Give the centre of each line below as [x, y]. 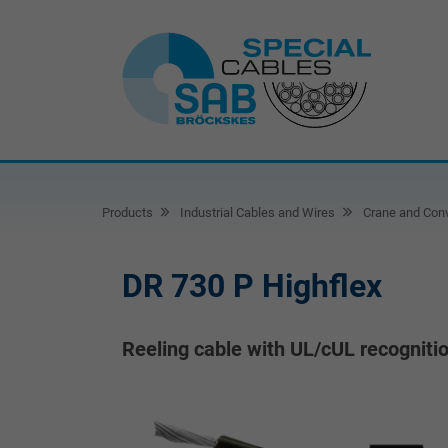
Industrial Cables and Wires [256, 212]
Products [127, 212]
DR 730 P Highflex [252, 286]
